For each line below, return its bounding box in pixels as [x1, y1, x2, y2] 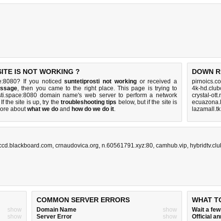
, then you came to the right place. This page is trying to [17, 85, 178, 92]
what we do [27, 106, 58, 112]
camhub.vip [156, 142, 187, 149]
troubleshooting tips [60, 99, 117, 106]
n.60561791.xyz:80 [102, 142, 153, 149]
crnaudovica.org [55, 142, 99, 149]
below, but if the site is [116, 99, 178, 106]
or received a [136, 78, 177, 85]
